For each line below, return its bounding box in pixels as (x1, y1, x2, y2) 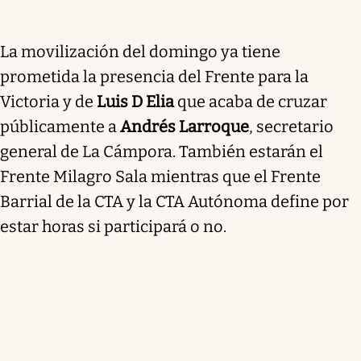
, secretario (249, 116, 334, 136)
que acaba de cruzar (177, 91, 327, 111)
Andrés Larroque (117, 116, 249, 136)
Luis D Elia (97, 91, 177, 111)
